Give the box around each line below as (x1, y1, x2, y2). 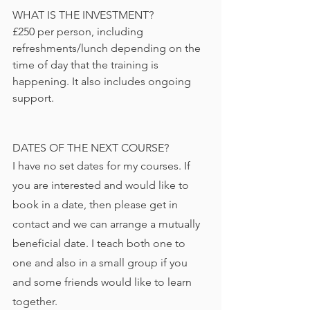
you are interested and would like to (12, 179, 192, 192)
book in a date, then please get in (12, 198, 181, 211)
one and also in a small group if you (12, 256, 190, 269)
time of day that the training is (12, 58, 161, 71)
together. (12, 295, 57, 308)
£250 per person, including (12, 25, 146, 38)
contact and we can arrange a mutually (12, 217, 203, 230)
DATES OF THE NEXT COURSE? (12, 141, 169, 154)
